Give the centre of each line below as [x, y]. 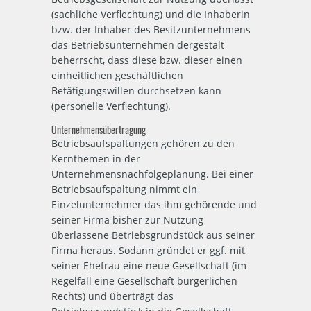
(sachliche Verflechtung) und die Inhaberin [151, 14]
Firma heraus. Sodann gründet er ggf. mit [148, 250]
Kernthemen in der [96, 159]
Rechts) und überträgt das [112, 296]
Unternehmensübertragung [99, 129]
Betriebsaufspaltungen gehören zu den [143, 143]
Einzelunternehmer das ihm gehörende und [154, 204]
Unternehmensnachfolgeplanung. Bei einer [152, 174]
